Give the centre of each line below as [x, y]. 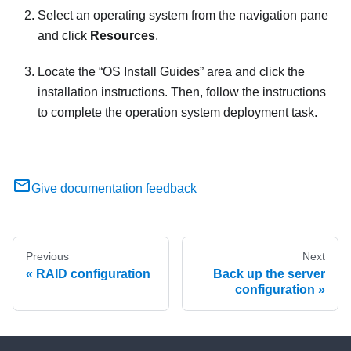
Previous [47, 256]
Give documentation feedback [114, 188]
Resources [123, 36]
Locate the [68, 72]
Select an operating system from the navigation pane [183, 15]
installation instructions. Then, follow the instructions [182, 92]
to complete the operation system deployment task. [177, 112]
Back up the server [269, 274]
